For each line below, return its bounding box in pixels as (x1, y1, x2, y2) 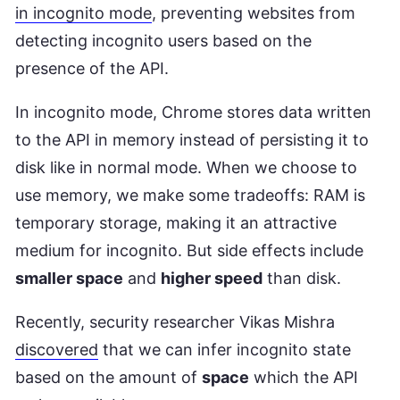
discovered (15, 340, 98, 359)
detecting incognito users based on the (15, 31, 312, 50)
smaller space (15, 269, 123, 287)
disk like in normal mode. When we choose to (15, 158, 357, 177)
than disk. (262, 269, 341, 287)
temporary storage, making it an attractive (15, 213, 337, 232)
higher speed (161, 269, 262, 287)
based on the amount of (15, 368, 202, 387)
